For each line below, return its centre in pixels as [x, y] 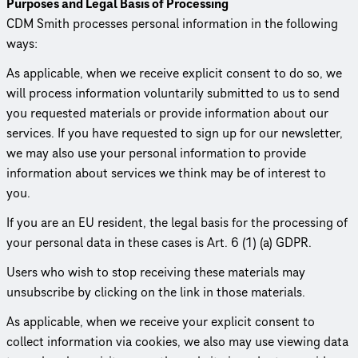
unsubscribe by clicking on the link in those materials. [156, 292]
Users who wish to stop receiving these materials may [156, 272]
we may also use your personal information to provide [156, 153]
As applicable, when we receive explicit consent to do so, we [174, 73]
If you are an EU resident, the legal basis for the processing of [177, 223]
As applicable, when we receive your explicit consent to [161, 322]
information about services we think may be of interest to [166, 173]
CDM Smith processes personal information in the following [172, 24]
